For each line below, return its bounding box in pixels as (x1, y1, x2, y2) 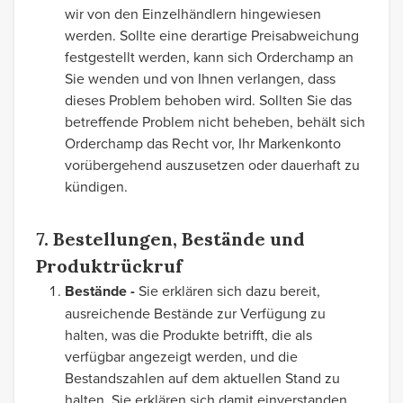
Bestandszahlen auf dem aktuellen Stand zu (65, 368, 340, 388)
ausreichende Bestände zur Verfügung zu (65, 303, 326, 323)
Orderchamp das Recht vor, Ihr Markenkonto (65, 133, 341, 153)
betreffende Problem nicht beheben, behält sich (65, 112, 365, 131)
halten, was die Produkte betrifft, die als (65, 325, 312, 345)
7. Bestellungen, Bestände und (36, 228, 305, 250)
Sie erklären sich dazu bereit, (139, 281, 320, 300)
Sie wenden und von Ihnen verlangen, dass (65, 68, 336, 88)
